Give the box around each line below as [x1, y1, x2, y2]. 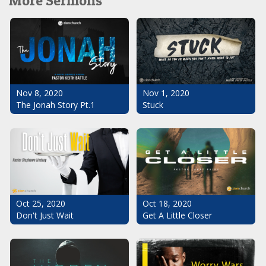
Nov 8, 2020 [16, 87, 63, 99]
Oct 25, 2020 [16, 198, 65, 210]
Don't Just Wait [16, 210, 74, 221]
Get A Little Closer [142, 210, 212, 221]
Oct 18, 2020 [142, 198, 192, 210]
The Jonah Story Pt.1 [16, 99, 95, 111]
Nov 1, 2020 [142, 87, 189, 99]
